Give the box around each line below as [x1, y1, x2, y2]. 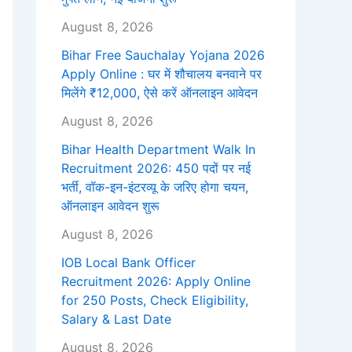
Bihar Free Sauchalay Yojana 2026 [61, 47, 265, 64]
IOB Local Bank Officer [61, 255, 196, 271]
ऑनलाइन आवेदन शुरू [61, 198, 159, 214]
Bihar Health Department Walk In [61, 141, 255, 158]
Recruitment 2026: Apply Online [61, 273, 251, 290]
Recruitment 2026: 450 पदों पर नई [61, 160, 251, 177]
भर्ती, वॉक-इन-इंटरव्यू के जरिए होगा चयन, [61, 179, 248, 196]
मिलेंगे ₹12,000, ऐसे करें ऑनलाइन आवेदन [61, 85, 258, 101]
